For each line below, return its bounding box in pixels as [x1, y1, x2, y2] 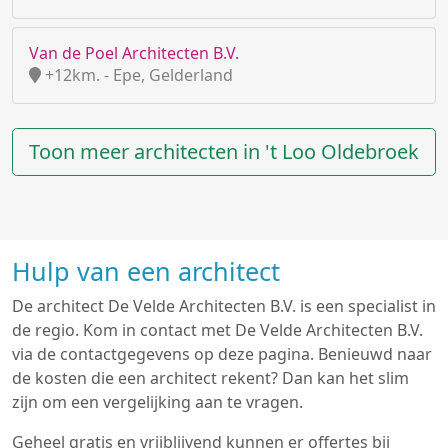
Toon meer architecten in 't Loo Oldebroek [29, 138, 419, 165]
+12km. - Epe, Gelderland [41, 64, 233, 86]
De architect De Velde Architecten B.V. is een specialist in [12, 295, 436, 317]
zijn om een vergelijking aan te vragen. [12, 391, 303, 413]
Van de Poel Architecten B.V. [29, 42, 239, 64]
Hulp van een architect [12, 254, 280, 288]
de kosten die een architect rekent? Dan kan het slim [12, 367, 409, 389]
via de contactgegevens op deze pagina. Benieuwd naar [12, 343, 432, 365]
